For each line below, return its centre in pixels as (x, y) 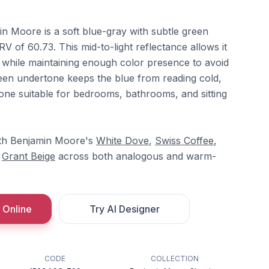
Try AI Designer (124, 209)
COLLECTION (174, 258)
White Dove (122, 141)
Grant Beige (29, 156)
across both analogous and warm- (136, 156)
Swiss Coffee (184, 141)
